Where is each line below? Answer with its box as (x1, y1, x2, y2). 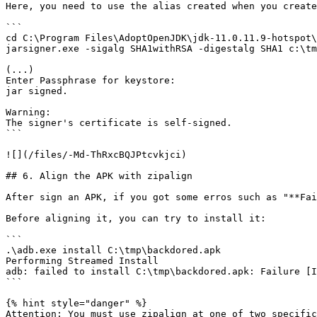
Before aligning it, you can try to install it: (6, 213, 266, 224)
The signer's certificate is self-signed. (6, 117, 232, 128)
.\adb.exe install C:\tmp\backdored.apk (6, 245, 221, 255)
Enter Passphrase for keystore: (6, 75, 175, 86)
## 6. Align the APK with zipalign (6, 171, 192, 181)
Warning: (6, 107, 51, 117)
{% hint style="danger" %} (6, 298, 147, 309)
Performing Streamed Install (6, 255, 158, 266)
